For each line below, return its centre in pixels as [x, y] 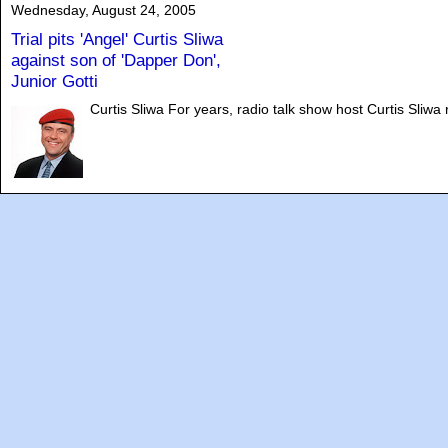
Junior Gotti [54, 80]
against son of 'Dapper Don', [116, 59]
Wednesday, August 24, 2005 [103, 10]
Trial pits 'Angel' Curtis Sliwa [117, 38]
